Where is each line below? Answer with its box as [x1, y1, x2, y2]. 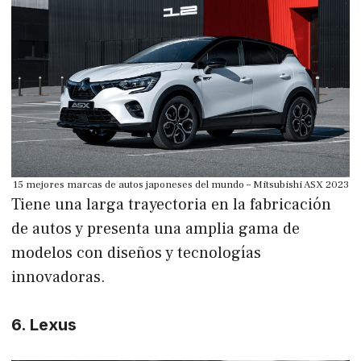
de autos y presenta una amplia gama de [11, 218, 300, 239]
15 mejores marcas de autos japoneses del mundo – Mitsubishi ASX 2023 [12, 177, 349, 191]
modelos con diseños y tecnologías [11, 242, 261, 263]
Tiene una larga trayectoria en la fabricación [11, 193, 331, 215]
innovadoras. [11, 266, 106, 288]
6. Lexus [11, 314, 77, 334]
